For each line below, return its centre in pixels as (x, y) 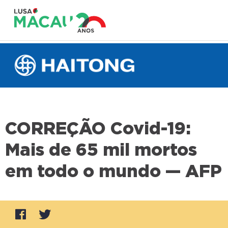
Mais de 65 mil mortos (101, 150)
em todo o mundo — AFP (113, 172)
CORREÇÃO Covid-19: (98, 129)
